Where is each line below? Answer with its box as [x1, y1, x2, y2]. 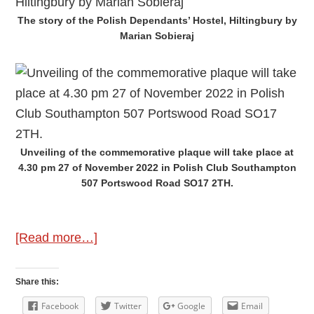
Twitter [114, 300, 142, 313]
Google [177, 300, 206, 313]
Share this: [15, 277, 60, 287]
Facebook [41, 300, 79, 313]
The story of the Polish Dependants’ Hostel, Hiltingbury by [17, 15, 297, 27]
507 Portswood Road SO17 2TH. [81, 177, 233, 189]
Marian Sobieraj [120, 30, 194, 42]
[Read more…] [15, 231, 98, 245]
